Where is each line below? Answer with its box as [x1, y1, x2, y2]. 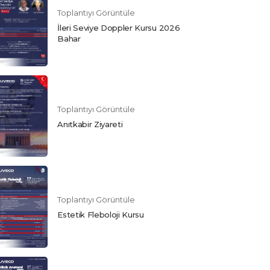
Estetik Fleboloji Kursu [57, 210, 144, 220]
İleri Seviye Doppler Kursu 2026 [57, 23, 180, 33]
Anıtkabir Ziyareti [57, 119, 123, 129]
